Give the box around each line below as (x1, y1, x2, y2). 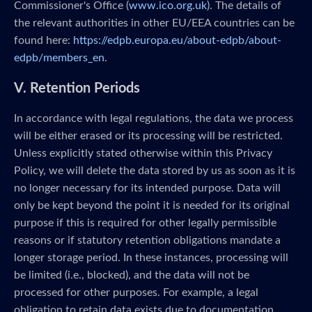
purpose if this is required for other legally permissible (14, 217, 276, 228)
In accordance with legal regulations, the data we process (14, 113, 293, 124)
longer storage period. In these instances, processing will (14, 252, 288, 263)
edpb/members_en (14, 52, 104, 63)
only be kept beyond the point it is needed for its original (14, 200, 290, 211)
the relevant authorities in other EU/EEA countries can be (14, 17, 295, 29)
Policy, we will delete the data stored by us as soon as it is (14, 165, 295, 176)
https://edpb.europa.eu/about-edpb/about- (73, 35, 281, 46)
